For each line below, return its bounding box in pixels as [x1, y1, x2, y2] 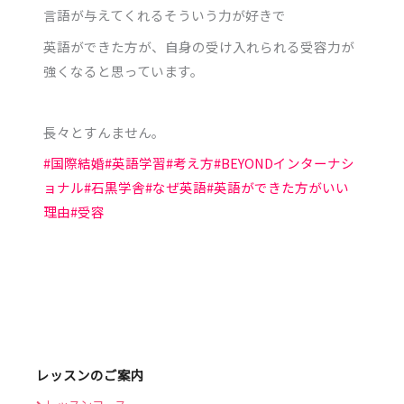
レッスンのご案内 [36, 364, 144, 384]
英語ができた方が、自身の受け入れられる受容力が [43, 36, 355, 56]
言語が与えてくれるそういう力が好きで [43, 5, 287, 25]
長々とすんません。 [43, 123, 166, 142]
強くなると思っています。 [43, 60, 205, 80]
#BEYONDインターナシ [214, 153, 355, 173]
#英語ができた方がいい [207, 178, 350, 197]
